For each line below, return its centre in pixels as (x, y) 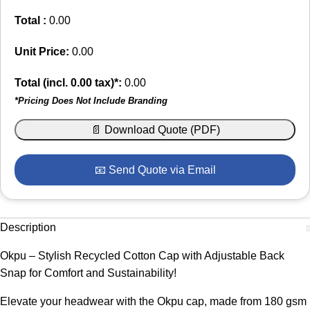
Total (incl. (43, 83)
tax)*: (107, 83)
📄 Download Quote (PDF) (155, 130)
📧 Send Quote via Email (155, 170)
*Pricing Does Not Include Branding (91, 101)
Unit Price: (42, 52)
